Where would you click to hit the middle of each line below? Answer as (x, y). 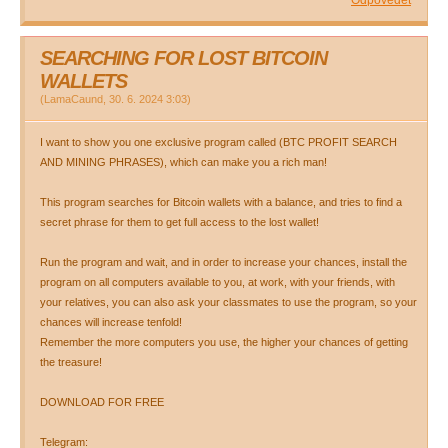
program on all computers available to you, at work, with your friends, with (217, 282)
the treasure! (71, 362)
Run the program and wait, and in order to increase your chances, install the (223, 262)
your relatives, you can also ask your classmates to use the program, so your (228, 302)
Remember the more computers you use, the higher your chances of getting (224, 342)
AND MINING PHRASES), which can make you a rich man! (183, 162)
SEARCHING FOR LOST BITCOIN (183, 58)
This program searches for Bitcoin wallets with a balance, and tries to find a (221, 202)
